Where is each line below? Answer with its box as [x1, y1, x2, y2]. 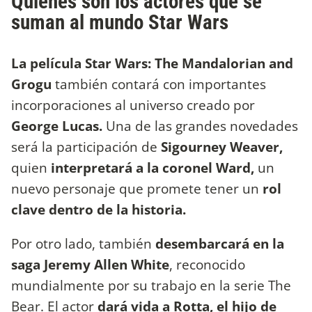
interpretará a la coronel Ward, [51, 157, 258, 177]
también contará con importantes [55, 74, 266, 93]
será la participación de [11, 136, 157, 156]
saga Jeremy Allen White [11, 255, 169, 274]
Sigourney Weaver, [157, 136, 283, 156]
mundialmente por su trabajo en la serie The [11, 276, 291, 295]
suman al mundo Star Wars [11, 10, 228, 35]
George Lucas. [11, 116, 106, 135]
